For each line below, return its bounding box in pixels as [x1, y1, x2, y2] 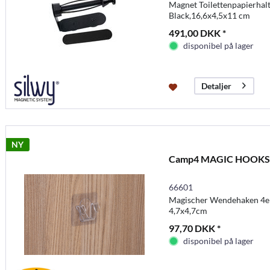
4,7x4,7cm [168, 205, 207, 216]
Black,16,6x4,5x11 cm [168, 10, 250, 20]
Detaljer [201, 80, 231, 91]
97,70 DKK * [168, 222, 221, 234]
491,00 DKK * [168, 27, 226, 39]
